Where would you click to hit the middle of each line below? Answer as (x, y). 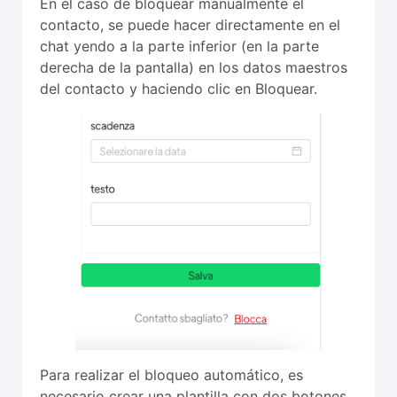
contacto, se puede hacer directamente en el (190, 24)
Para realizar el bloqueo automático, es (171, 374)
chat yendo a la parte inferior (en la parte (179, 46)
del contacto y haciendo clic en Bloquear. (179, 88)
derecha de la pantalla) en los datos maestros (194, 67)
